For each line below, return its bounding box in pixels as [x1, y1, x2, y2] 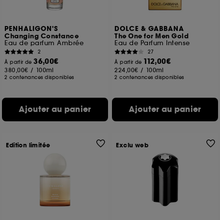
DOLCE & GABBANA [114, 25, 185, 33]
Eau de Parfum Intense [114, 39, 190, 47]
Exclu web [116, 141, 149, 149]
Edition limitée [6, 141, 51, 149]
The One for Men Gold [114, 32, 189, 41]
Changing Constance [4, 32, 79, 41]
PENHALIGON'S [4, 25, 59, 33]
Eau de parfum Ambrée [4, 39, 84, 47]
